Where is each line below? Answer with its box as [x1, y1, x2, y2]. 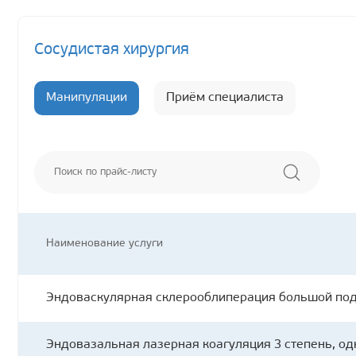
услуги [129, 238, 163, 250]
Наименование [46, 238, 129, 250]
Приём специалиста [166, 91, 284, 105]
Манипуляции [46, 91, 127, 105]
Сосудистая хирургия [34, 42, 189, 59]
